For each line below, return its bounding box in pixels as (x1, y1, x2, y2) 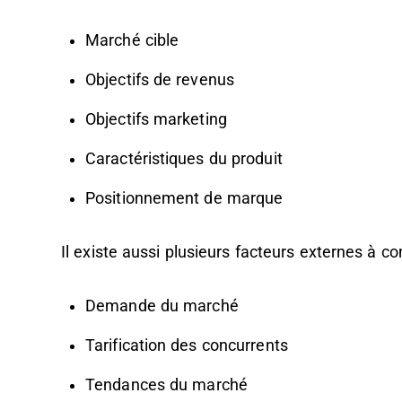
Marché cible (85, 31, 179, 49)
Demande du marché (85, 297, 239, 315)
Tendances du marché (85, 376, 248, 394)
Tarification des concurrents (85, 336, 288, 354)
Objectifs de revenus (85, 71, 234, 89)
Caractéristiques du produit (85, 150, 283, 168)
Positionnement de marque (85, 189, 284, 207)
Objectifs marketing (85, 110, 227, 128)
